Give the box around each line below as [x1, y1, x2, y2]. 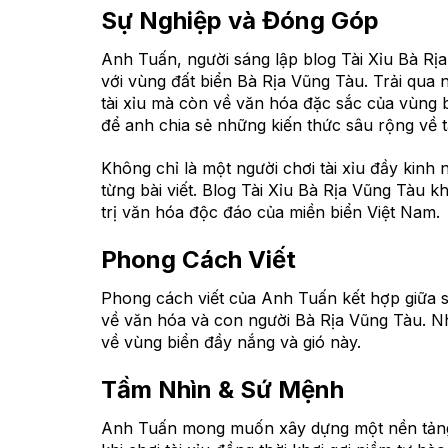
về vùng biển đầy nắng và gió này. [100, 332, 361, 353]
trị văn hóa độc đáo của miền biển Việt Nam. [100, 202, 440, 223]
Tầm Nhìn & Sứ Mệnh [100, 374, 344, 404]
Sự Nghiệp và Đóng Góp [100, 6, 379, 36]
